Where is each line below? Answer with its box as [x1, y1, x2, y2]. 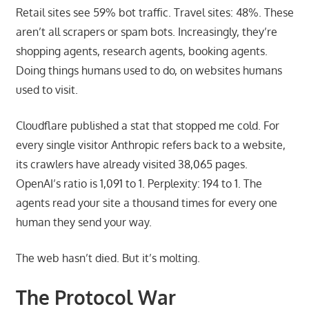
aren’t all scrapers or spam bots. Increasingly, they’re [15, 24, 277, 39]
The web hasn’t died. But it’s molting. [15, 250, 200, 265]
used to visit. [15, 82, 78, 97]
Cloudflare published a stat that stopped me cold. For [15, 118, 279, 132]
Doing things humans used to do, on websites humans [15, 63, 282, 77]
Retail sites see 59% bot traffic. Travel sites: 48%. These [15, 5, 294, 19]
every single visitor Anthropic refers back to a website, [15, 137, 286, 152]
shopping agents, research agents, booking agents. [15, 43, 268, 58]
